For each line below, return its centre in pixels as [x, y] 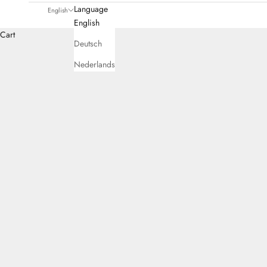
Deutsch [88, 44]
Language [91, 9]
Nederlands [94, 65]
